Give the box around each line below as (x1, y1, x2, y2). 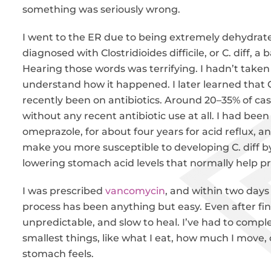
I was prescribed (22, 185, 106, 197)
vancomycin (105, 185, 166, 197)
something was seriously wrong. (22, 4, 181, 15)
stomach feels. (22, 248, 94, 260)
